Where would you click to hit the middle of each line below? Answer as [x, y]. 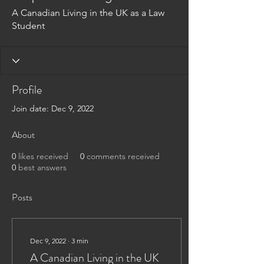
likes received [43, 156]
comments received [123, 156]
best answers [42, 167]
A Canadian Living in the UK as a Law [88, 13]
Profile [27, 90]
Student [28, 26]
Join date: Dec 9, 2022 [53, 108]
